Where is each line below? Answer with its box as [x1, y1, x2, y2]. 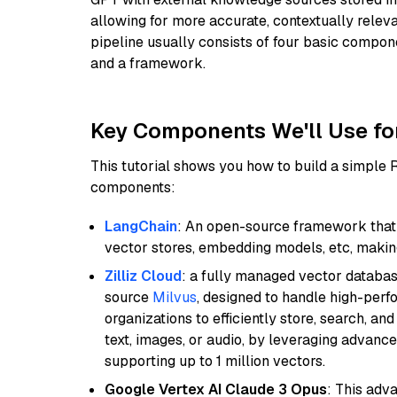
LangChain [105, 217, 177, 236]
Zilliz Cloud [105, 267, 182, 285]
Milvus [152, 288, 197, 307]
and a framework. [90, 54, 206, 73]
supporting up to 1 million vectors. [105, 352, 325, 370]
